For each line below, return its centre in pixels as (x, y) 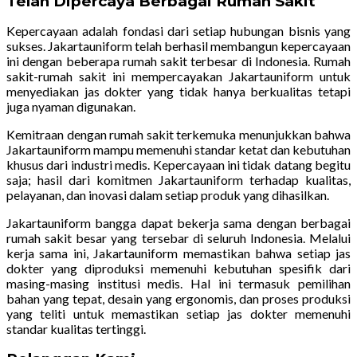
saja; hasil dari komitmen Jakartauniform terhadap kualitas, (178, 180)
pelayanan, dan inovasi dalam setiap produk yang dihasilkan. (168, 195)
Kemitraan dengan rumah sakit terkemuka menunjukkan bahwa (178, 135)
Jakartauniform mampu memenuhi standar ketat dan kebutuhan (178, 150)
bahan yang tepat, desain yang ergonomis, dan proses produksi (178, 299)
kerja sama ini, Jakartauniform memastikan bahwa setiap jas (178, 253)
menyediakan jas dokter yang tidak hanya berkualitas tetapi (178, 92)
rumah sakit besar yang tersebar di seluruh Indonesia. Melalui (178, 238)
